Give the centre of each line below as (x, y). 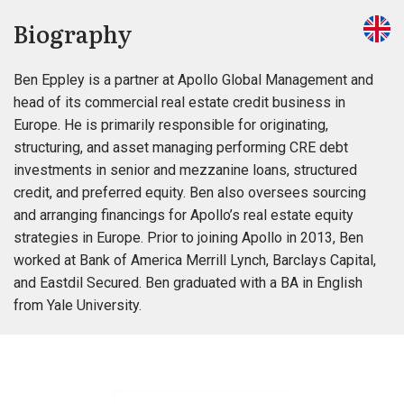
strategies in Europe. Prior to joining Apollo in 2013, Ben (188, 238)
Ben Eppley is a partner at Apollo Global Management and (193, 80)
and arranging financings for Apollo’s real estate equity (184, 215)
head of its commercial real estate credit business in (179, 102)
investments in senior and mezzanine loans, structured (185, 170)
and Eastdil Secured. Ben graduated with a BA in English (188, 283)
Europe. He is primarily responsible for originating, (171, 125)
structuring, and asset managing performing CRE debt (181, 147)
